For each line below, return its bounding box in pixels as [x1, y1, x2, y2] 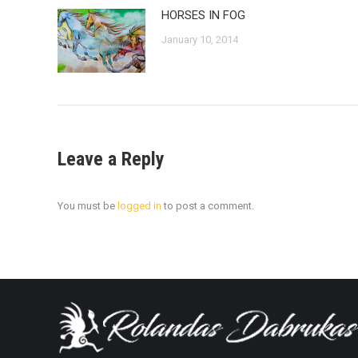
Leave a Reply [58, 148, 165, 170]
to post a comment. [161, 200, 254, 212]
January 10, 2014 [161, 34, 238, 46]
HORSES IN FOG [161, 8, 245, 22]
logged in [117, 200, 161, 212]
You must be [58, 200, 117, 212]
